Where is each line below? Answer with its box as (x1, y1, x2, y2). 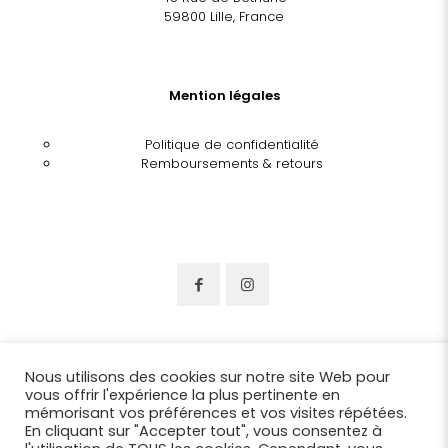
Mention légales (168, 85, 280, 105)
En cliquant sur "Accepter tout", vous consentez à (25, 421, 382, 441)
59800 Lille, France (164, 6, 284, 26)
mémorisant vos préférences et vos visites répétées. (25, 403, 407, 423)
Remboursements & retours (140, 153, 323, 173)
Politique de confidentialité (144, 134, 319, 154)
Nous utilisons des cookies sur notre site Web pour (25, 367, 390, 387)
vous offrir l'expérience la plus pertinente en (25, 385, 340, 405)
